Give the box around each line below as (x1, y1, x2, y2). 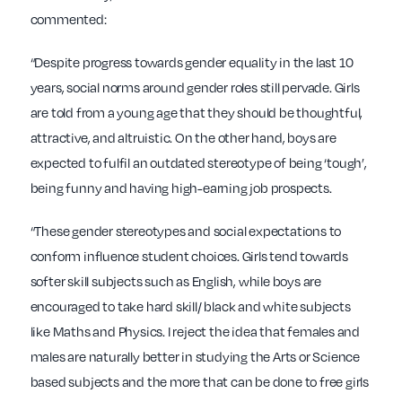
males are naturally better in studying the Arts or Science (30, 347, 360, 366)
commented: (30, 10, 107, 29)
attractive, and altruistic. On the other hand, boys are (30, 128, 336, 147)
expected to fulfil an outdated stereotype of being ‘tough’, (30, 153, 367, 172)
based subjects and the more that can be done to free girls (30, 372, 369, 391)
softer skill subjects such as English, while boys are (30, 272, 321, 291)
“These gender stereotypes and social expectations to (30, 222, 342, 240)
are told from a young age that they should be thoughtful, (30, 103, 363, 122)
